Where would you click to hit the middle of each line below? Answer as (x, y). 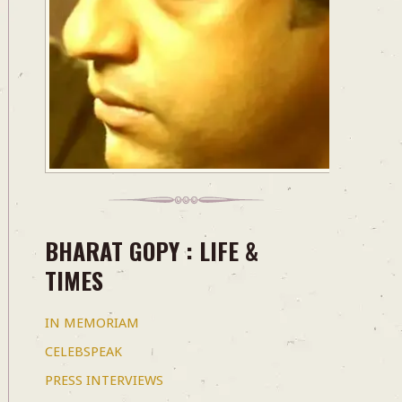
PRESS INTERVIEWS (104, 381)
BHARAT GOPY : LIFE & (151, 251)
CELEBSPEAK (83, 352)
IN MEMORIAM (92, 323)
